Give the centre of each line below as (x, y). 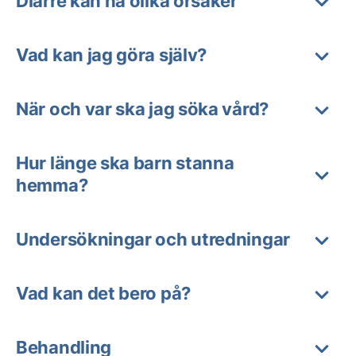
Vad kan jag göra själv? (112, 55)
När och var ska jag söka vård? (142, 109)
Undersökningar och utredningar (153, 239)
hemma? (52, 185)
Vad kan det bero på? (103, 293)
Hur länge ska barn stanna (125, 163)
